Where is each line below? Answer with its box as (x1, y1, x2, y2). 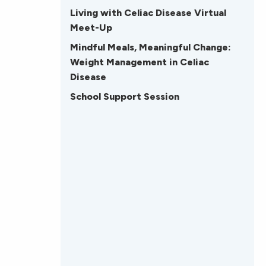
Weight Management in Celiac (70, 56, 209, 68)
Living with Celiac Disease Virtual (70, 7, 226, 19)
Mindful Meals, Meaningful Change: (70, 42, 231, 53)
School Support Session (70, 91, 179, 103)
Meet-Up (70, 22, 112, 34)
